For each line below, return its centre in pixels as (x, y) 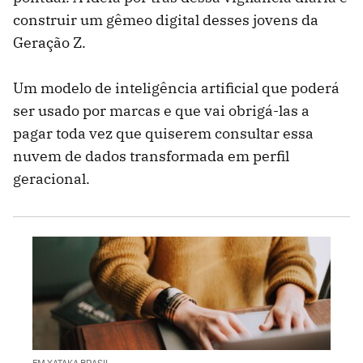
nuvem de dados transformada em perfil (151, 156)
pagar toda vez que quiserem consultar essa (163, 133)
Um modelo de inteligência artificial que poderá (176, 88)
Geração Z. (49, 42)
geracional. (51, 178)
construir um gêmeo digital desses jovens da (166, 19)
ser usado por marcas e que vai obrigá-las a (161, 110)
